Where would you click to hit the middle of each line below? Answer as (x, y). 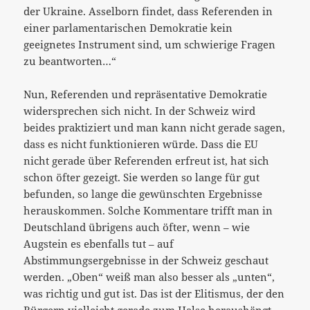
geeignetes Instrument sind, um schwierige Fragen (150, 44)
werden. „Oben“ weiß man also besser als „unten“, (149, 276)
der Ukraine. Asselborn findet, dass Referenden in (148, 11)
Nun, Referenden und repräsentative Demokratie (146, 94)
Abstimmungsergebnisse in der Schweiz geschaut (146, 260)
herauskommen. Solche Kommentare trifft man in (148, 210)
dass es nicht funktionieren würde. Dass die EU (141, 144)
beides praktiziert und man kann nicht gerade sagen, (155, 127)
